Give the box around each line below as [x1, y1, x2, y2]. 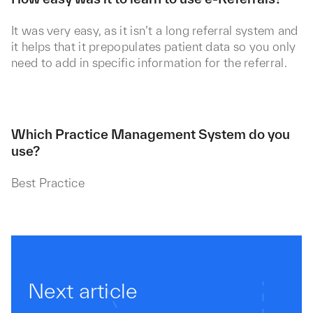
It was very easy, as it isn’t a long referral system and [11, 24, 298, 37]
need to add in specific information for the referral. [11, 56, 287, 69]
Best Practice [11, 176, 85, 189]
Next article [28, 279, 138, 303]
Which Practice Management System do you [11, 126, 290, 142]
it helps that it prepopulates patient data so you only [11, 40, 296, 53]
